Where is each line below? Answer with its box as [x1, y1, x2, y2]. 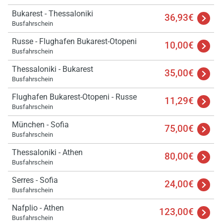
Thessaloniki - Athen [12, 147, 83, 157]
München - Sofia [12, 119, 69, 129]
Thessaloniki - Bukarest [12, 64, 93, 74]
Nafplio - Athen [12, 203, 64, 213]
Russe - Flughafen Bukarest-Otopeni [12, 36, 137, 46]
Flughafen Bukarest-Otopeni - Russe [12, 92, 137, 102]
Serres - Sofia [12, 175, 58, 185]
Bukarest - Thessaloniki [12, 8, 93, 18]
